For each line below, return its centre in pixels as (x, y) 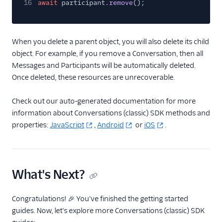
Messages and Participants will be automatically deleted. (104, 65)
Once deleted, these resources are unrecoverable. (93, 77)
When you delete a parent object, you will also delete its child (111, 42)
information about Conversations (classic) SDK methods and (111, 113)
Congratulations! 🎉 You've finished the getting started (100, 199)
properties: (31, 125)
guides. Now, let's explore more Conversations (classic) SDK (108, 211)
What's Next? (48, 175)
